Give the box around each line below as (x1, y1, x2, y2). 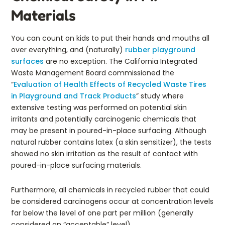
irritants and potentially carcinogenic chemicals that (11, 114, 196, 124)
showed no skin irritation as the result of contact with (11, 148, 198, 159)
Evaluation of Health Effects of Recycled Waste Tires (14, 79, 206, 89)
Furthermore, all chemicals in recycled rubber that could (11, 184, 209, 195)
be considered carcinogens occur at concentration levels (11, 196, 213, 206)
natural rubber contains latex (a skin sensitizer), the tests (11, 137, 211, 147)
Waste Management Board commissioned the (11, 67, 174, 78)
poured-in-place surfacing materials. (11, 160, 142, 170)
